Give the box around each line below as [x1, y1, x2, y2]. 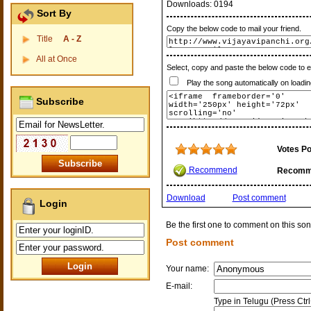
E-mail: [165, 281, 194, 291]
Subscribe [33, 96, 84, 107]
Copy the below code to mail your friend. [166, 24, 301, 33]
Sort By [33, 8, 72, 19]
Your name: [165, 264, 211, 274]
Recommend [186, 165, 237, 176]
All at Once [35, 54, 77, 64]
